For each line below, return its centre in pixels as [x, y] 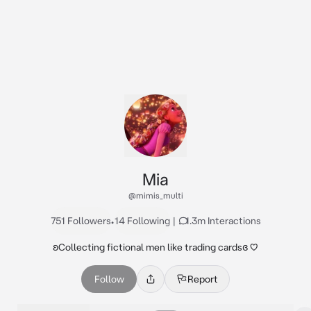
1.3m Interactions [223, 221]
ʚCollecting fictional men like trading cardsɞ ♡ [155, 247]
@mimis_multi [155, 195]
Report [203, 279]
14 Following [142, 221]
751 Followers [81, 221]
